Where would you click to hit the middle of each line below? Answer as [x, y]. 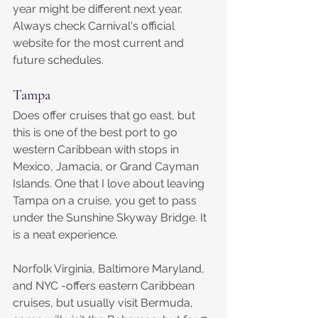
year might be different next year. [99, 9]
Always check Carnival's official [95, 26]
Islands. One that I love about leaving [110, 184]
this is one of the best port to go [97, 133]
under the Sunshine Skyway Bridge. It [111, 218]
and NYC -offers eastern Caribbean [105, 286]
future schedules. [58, 60]
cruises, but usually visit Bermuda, [104, 303]
